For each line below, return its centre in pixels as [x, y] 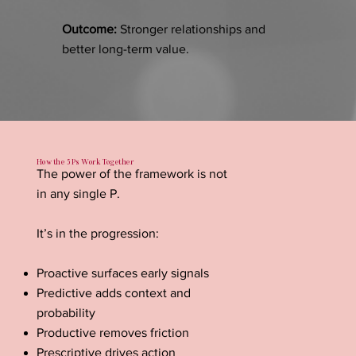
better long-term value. [125, 49]
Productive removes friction [112, 333]
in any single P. [78, 194]
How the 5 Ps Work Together [85, 161]
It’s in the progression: [97, 234]
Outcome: [91, 29]
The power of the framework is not [132, 174]
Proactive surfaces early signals [122, 273]
